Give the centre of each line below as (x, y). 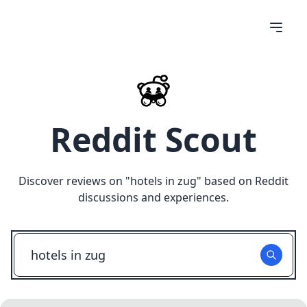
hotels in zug (163, 181)
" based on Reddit (243, 181)
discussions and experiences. (153, 197)
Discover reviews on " (74, 181)
